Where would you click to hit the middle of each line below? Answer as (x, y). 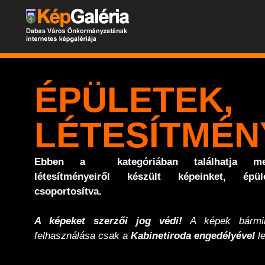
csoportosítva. (68, 191)
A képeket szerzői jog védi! (108, 221)
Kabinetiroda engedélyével (193, 236)
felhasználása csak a (83, 236)
